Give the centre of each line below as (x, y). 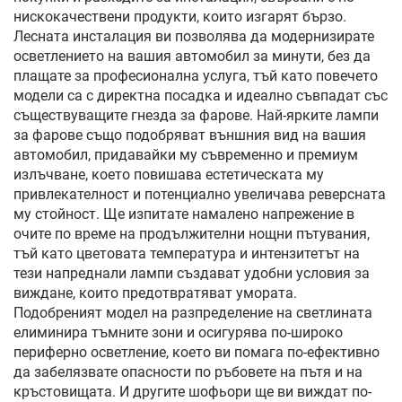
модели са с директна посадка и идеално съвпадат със (201, 96)
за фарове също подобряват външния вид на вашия (190, 135)
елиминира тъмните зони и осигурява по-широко (178, 332)
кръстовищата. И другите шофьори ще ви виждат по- (192, 392)
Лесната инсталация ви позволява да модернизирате (194, 36)
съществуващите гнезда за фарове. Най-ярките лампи (196, 115)
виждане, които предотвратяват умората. (155, 293)
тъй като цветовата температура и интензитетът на (187, 253)
